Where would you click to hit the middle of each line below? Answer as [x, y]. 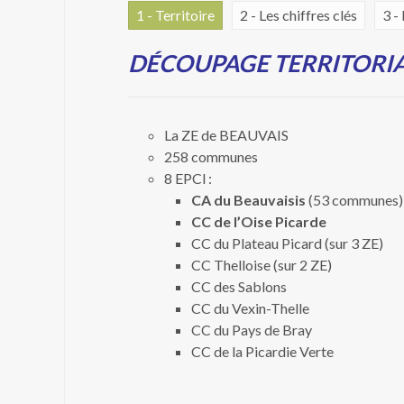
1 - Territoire [175, 15]
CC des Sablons [239, 286]
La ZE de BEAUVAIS [226, 135]
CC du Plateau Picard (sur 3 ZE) [287, 243]
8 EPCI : [188, 178]
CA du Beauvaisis [248, 200]
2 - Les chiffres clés [298, 15]
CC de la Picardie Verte [262, 351]
